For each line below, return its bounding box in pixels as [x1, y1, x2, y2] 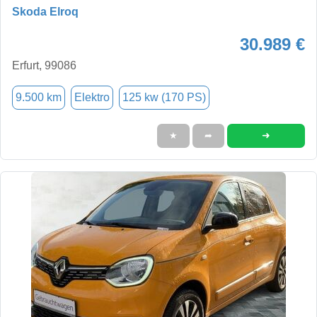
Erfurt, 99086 [12, 59, 76, 71]
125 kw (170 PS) [122, 91, 206, 103]
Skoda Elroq [12, 5, 79, 18]
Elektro [74, 91, 110, 103]
